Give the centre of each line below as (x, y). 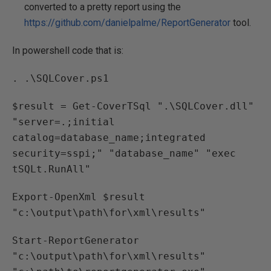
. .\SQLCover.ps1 (60, 78)
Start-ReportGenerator (76, 240)
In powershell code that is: (68, 51)
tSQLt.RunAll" (51, 169)
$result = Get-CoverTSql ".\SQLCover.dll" (133, 106)
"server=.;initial (64, 122)
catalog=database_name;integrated (109, 138)
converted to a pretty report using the (103, 7)
